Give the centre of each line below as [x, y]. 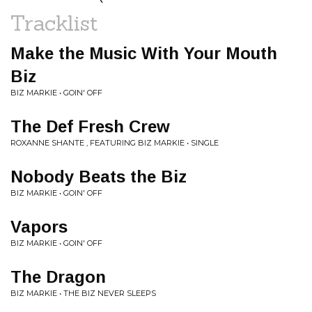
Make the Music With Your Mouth [144, 53]
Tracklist [54, 23]
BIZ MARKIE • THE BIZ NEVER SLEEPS [83, 293]
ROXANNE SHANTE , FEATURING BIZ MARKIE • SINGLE [115, 143]
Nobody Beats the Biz [99, 177]
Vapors [39, 227]
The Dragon [58, 277]
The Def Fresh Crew [90, 126]
